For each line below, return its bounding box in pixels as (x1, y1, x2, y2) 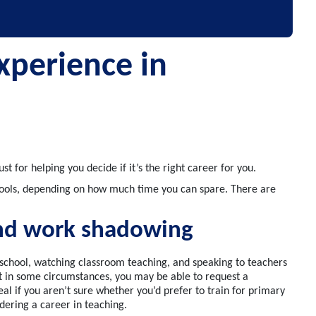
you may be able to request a (112, 272, 248, 284)
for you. (218, 163, 259, 175)
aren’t (43, 286, 71, 298)
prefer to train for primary (161, 286, 285, 298)
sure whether (71, 286, 137, 298)
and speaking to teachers (170, 257, 287, 269)
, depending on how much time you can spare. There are (17, 184, 276, 196)
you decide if (65, 163, 129, 175)
